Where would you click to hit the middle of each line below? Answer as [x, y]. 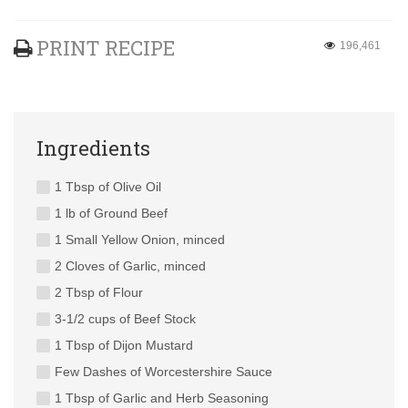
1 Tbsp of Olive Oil [108, 187]
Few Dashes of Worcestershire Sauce [163, 372]
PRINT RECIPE [106, 48]
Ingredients [93, 148]
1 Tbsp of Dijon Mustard [124, 346]
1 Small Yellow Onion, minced [140, 240]
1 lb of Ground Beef [111, 214]
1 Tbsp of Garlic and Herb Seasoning [162, 398]
